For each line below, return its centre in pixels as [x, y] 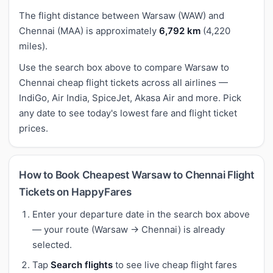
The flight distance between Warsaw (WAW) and [122, 15]
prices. [34, 128]
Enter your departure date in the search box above [141, 214]
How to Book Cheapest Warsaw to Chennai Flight [136, 175]
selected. [52, 244]
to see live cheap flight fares [175, 264]
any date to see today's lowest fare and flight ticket [128, 113]
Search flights [82, 264]
